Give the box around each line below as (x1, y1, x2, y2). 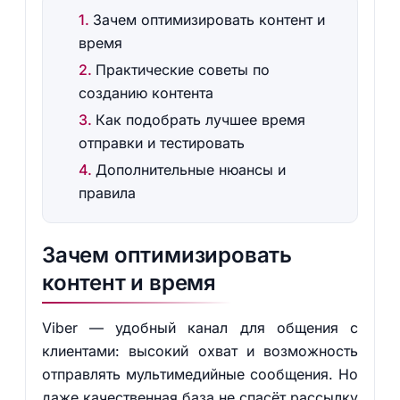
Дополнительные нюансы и (95, 161, 286, 179)
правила (78, 184, 136, 202)
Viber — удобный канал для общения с (41, 319, 359, 337)
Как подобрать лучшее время (95, 111, 305, 129)
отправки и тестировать (78, 134, 245, 152)
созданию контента (78, 84, 213, 102)
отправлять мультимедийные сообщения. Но (41, 365, 359, 383)
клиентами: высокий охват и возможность (41, 342, 359, 360)
